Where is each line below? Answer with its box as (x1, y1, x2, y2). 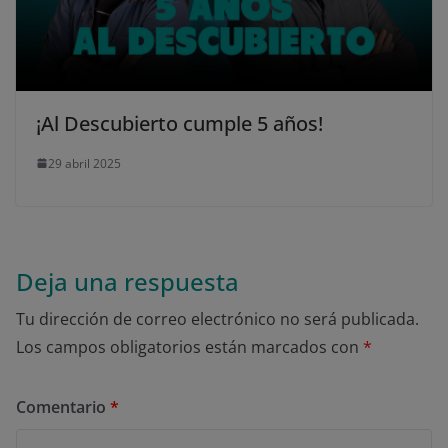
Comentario (16, 395, 110, 418)
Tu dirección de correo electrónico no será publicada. (16, 307, 419, 330)
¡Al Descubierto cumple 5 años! (36, 109, 323, 137)
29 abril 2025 (48, 154, 121, 172)
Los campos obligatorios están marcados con (16, 335, 363, 358)
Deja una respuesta (16, 264, 239, 298)
